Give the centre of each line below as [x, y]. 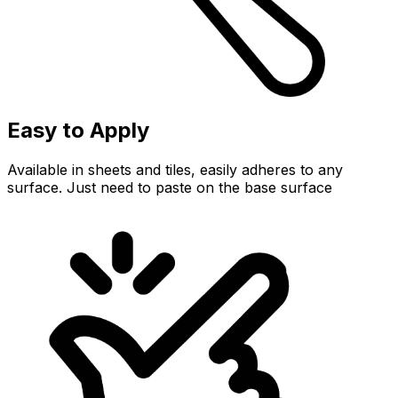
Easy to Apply [78, 131]
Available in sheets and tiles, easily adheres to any [175, 170]
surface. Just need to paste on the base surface [170, 188]
